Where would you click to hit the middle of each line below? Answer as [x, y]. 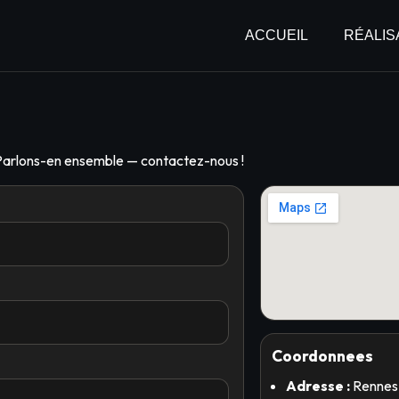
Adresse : [318, 386]
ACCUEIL [277, 35]
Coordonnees [323, 356]
